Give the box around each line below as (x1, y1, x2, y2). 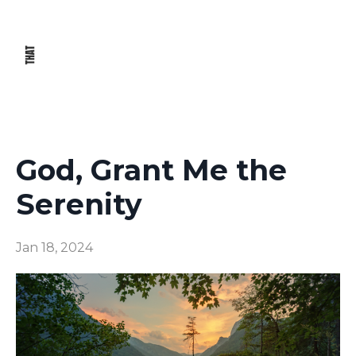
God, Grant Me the (16, 153, 287, 188)
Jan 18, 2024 (16, 240, 93, 255)
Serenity (16, 187, 142, 222)
